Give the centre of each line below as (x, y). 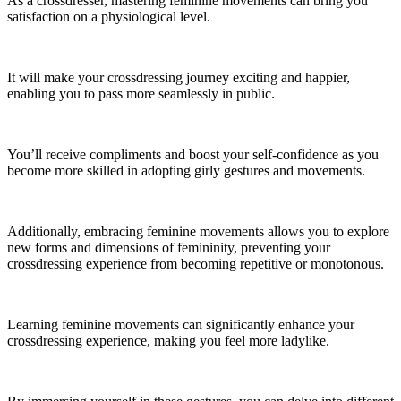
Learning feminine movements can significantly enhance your (181, 324)
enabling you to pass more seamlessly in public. (141, 93)
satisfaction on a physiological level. (109, 16)
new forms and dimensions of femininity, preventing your (169, 247)
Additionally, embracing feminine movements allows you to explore (198, 231)
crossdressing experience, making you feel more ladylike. (168, 340)
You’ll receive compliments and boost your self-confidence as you (193, 154)
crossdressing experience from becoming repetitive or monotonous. (196, 263)
